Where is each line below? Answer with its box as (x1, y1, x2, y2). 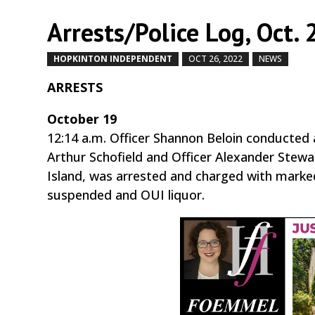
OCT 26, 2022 (188, 52, 243, 65)
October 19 (47, 110, 117, 127)
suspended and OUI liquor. (47, 186, 205, 203)
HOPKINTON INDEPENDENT (53, 52, 173, 65)
